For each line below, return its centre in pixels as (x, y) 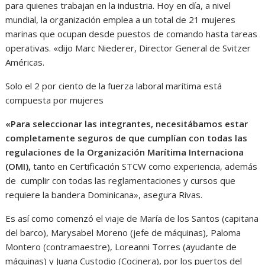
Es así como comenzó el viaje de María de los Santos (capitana (132, 219)
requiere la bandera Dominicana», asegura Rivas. (104, 195)
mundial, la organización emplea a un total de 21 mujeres (121, 20)
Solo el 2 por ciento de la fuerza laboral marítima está (114, 86)
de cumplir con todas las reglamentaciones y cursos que (121, 181)
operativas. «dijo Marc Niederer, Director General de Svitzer (128, 48)
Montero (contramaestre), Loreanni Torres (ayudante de (121, 247)
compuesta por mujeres (55, 100)
